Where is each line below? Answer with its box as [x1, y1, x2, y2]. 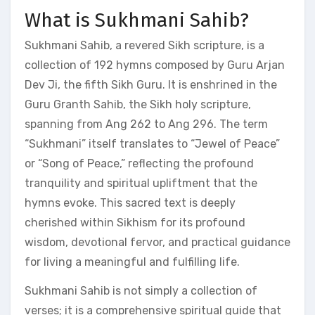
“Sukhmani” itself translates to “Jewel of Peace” [25, 136, 280, 150]
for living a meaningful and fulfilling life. [25, 255, 240, 269]
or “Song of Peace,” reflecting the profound [25, 156, 254, 170]
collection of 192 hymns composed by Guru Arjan [25, 58, 285, 72]
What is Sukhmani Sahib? [25, 8, 249, 32]
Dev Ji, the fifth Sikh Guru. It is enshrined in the [25, 77, 277, 91]
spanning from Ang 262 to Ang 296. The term [25, 117, 268, 131]
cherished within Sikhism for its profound [25, 215, 245, 229]
